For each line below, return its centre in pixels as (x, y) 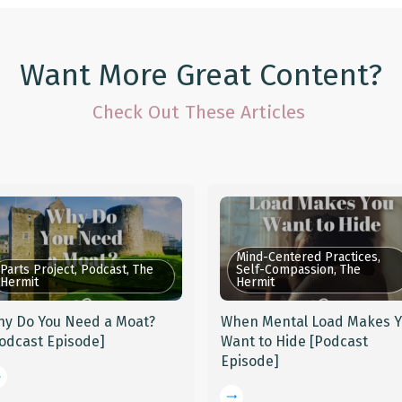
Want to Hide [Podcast (294, 341)
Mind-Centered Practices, (308, 257)
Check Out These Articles (201, 112)
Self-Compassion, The (298, 270)
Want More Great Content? (201, 75)
